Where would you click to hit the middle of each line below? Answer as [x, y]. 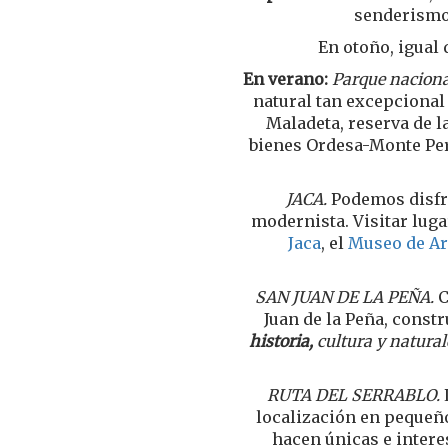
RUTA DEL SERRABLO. [355, 395]
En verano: [285, 79]
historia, [283, 341]
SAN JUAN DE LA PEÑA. [344, 297]
